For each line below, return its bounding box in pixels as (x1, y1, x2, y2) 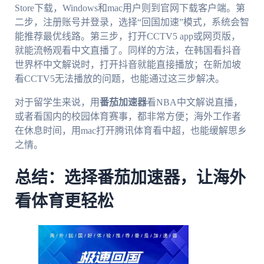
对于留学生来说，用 (14, 97, 100, 107)
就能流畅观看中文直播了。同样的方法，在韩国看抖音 (14, 45, 241, 55)
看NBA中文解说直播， (146, 97, 243, 107)
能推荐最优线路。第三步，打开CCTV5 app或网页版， (14, 31, 240, 41)
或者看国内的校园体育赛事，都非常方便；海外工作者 (14, 111, 241, 121)
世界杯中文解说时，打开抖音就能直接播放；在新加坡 (14, 59, 241, 70)
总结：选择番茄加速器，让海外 (14, 169, 246, 186)
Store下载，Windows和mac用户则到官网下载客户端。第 (14, 2, 245, 13)
